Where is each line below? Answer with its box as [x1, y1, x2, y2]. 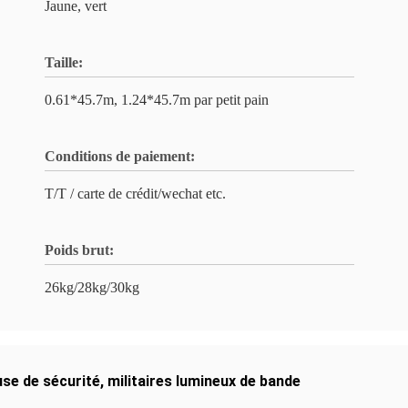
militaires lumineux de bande [107, 372, 301, 390]
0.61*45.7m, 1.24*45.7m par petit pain [45, 92, 269, 107]
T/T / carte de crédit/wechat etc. [45, 186, 226, 201]
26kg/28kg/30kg [45, 280, 139, 295]
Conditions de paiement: [45, 148, 195, 164]
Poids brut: [45, 242, 114, 258]
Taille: [45, 55, 83, 70]
